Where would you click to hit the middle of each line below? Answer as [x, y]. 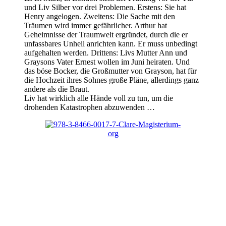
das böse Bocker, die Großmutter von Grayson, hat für [110, 71]
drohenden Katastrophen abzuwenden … [90, 107]
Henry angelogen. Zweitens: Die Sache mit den [100, 17]
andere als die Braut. [57, 89]
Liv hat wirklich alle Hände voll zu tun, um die [99, 98]
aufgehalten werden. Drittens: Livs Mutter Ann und [106, 53]
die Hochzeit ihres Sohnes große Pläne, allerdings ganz [111, 80]
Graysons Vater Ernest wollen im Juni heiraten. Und [107, 62]
